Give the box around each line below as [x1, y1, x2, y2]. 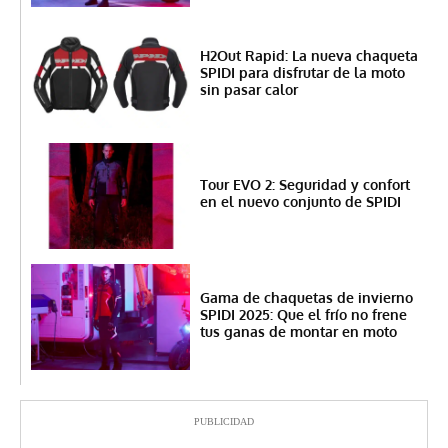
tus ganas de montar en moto [199, 322, 397, 340]
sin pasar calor [199, 80, 298, 98]
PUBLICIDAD [194, 415, 254, 427]
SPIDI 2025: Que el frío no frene [199, 305, 407, 323]
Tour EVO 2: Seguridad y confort [199, 176, 410, 194]
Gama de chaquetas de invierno [199, 288, 413, 306]
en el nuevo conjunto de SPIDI [199, 193, 401, 211]
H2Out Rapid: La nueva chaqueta [199, 46, 418, 64]
